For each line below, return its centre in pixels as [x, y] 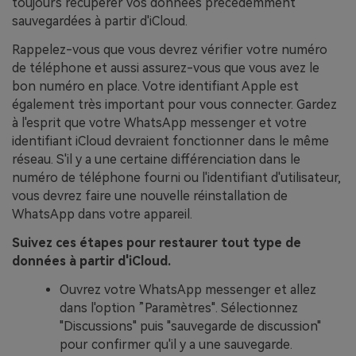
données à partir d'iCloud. [91, 261]
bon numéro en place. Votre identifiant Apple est [155, 86]
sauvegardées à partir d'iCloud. [100, 21]
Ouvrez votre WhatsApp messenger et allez [188, 289]
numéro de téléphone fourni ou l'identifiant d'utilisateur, [176, 177]
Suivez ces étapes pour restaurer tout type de [157, 242]
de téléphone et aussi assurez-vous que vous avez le [166, 68]
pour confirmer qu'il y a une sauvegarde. [176, 344]
